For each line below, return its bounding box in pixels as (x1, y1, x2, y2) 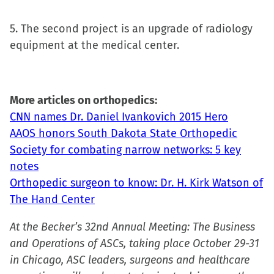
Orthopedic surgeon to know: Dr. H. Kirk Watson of (10, 176, 263, 190)
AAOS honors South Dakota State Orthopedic (10, 127, 237, 140)
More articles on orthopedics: (10, 94, 157, 107)
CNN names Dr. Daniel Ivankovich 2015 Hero (10, 110, 228, 124)
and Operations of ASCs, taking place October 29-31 (10, 237, 259, 250)
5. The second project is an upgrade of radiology (10, 22, 253, 35)
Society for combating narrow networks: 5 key (10, 143, 241, 157)
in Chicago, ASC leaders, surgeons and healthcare (10, 253, 250, 267)
